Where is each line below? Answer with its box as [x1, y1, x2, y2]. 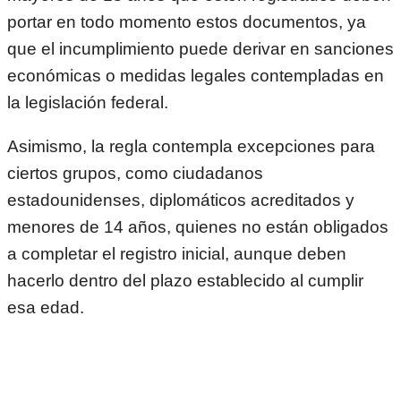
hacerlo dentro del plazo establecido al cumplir [7, 270, 363, 290]
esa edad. [7, 297, 84, 317]
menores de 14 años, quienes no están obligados [7, 217, 388, 236]
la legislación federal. [7, 92, 168, 112]
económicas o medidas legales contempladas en [7, 65, 384, 85]
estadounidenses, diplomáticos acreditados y [7, 190, 354, 209]
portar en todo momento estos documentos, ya [7, 12, 366, 31]
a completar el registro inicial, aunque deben [7, 243, 346, 263]
